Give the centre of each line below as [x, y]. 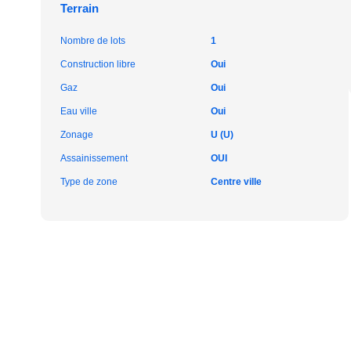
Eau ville [79, 111]
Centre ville [236, 182]
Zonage [77, 135]
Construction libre [98, 64]
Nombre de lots [93, 41]
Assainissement [94, 158]
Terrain [80, 8]
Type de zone [89, 182]
